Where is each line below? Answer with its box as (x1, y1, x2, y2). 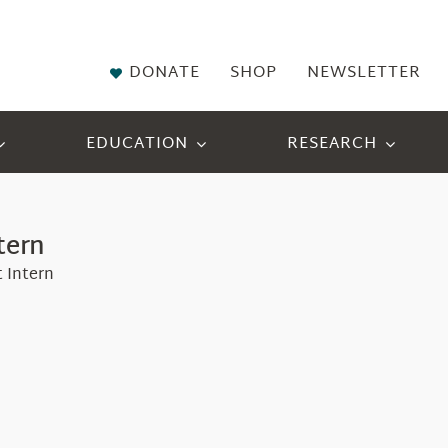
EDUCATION (85, 129, 188, 159)
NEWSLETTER (307, 59, 422, 88)
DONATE (129, 59, 201, 88)
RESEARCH (286, 129, 377, 159)
